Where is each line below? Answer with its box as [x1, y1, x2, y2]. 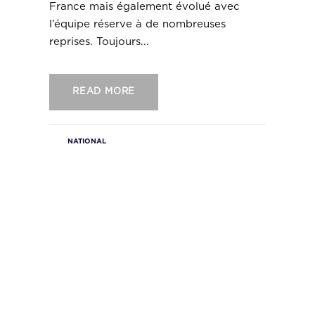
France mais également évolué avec [49, 1, 240, 13]
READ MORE [72, 87, 136, 97]
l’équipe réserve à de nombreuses [49, 19, 226, 30]
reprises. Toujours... [49, 37, 149, 48]
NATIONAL [67, 137, 106, 146]
